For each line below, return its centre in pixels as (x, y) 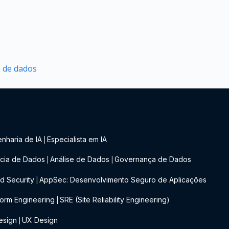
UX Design (40, 220)
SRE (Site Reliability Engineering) (115, 200)
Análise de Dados (80, 159)
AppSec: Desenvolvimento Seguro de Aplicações (123, 179)
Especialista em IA (77, 139)
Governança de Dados (153, 159)
